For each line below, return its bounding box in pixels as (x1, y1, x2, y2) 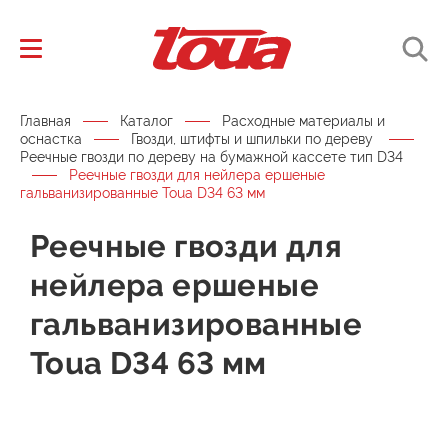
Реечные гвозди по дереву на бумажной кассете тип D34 (20, 149, 403, 165)
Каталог (120, 113, 173, 129)
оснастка (20, 131, 82, 147)
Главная (20, 113, 71, 129)
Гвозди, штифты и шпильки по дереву (131, 131, 377, 147)
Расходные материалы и (222, 113, 385, 129)
